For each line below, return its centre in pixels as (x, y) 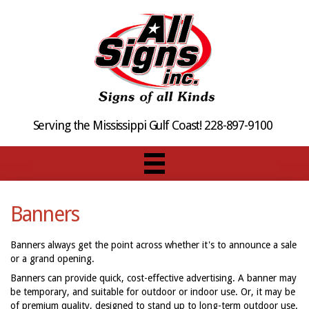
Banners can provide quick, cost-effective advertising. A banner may (153, 278)
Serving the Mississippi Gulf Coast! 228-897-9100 (152, 126)
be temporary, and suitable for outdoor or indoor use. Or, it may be (153, 292)
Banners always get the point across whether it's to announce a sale (153, 245)
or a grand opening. (52, 258)
